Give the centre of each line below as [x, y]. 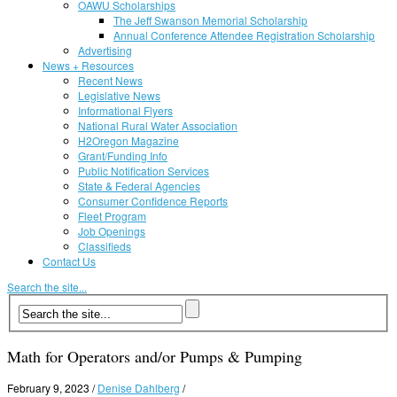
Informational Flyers [125, 110]
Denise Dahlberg [139, 387]
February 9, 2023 [48, 387]
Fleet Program [112, 216]
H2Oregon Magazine [128, 140]
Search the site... [47, 287]
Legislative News [119, 95]
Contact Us [69, 261]
